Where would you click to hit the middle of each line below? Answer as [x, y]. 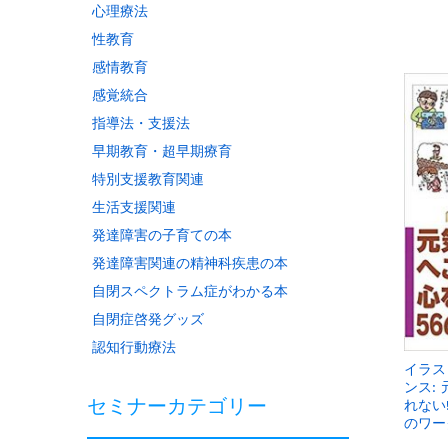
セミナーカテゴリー [177, 406]
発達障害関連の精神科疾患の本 [189, 262]
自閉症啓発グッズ [147, 318]
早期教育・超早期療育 [161, 150]
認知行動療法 [133, 346]
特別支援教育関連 [147, 178]
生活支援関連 [133, 206]
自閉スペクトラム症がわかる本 [189, 290]
